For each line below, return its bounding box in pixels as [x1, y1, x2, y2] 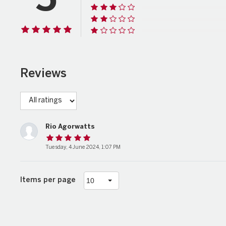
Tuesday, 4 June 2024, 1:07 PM [45, 145, 121, 150]
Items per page [20, 177, 76, 184]
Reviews [20, 68, 67, 80]
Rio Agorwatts [45, 124, 95, 131]
